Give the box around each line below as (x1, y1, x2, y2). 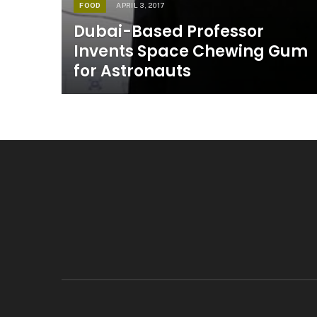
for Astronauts (74, 60, 192, 83)
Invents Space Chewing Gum (74, 40, 309, 63)
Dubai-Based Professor (74, 21, 265, 43)
